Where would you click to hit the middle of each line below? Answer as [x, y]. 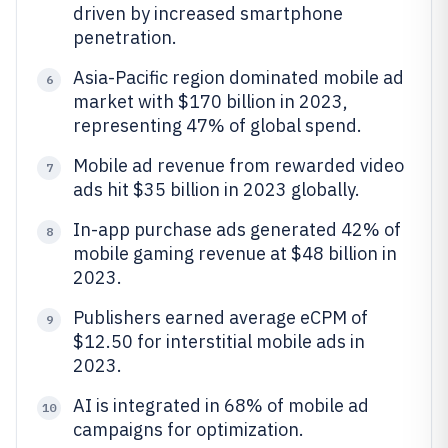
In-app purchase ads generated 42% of [237, 229]
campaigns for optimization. [188, 429]
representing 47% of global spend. [217, 125]
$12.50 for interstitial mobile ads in [219, 341]
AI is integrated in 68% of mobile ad [221, 405]
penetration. [125, 37]
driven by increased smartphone [208, 13]
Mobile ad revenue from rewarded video [238, 165]
